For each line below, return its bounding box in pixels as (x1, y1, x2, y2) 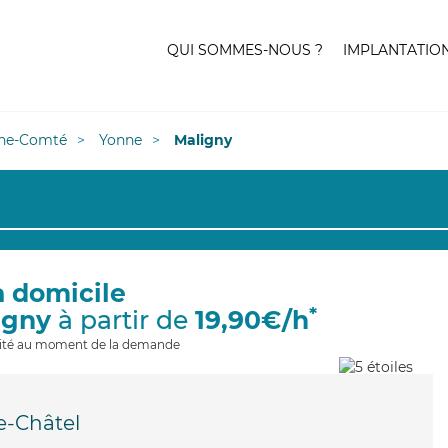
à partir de (51, 305, 195, 335)
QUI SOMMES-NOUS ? (167, 41, 323, 59)
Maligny (174, 131, 232, 149)
